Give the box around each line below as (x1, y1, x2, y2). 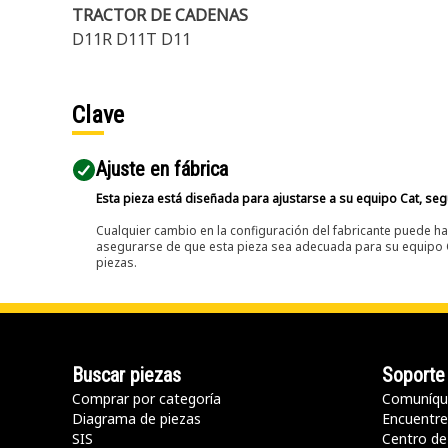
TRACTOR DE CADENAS (72, 4, 248, 26)
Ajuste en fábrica (96, 157, 228, 181)
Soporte (382, 363, 445, 387)
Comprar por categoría (72, 389, 221, 408)
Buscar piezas (72, 363, 181, 387)
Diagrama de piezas (72, 409, 201, 428)
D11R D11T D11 (72, 28, 191, 50)
